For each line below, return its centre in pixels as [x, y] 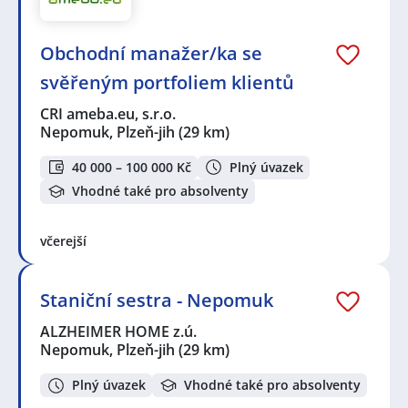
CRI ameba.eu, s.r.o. [109, 113]
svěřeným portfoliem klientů [167, 82]
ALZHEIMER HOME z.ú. [119, 331]
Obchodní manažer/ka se [151, 53]
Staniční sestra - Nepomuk [157, 300]
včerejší [63, 240]
